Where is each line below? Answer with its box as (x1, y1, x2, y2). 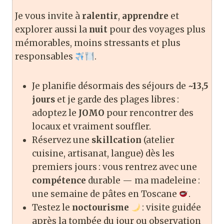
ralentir (82, 10, 118, 22)
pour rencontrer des (104, 107, 193, 119)
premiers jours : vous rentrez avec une (32, 161, 197, 173)
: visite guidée (140, 202, 201, 213)
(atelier (141, 134, 174, 146)
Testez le (32, 202, 72, 213)
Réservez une (32, 134, 91, 146)
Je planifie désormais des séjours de (32, 80, 188, 92)
